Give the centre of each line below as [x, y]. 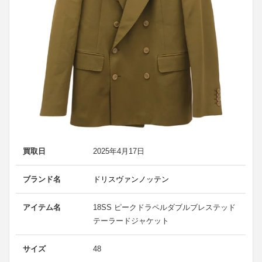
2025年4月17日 [119, 151]
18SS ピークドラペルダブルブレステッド [165, 207]
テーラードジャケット [131, 220]
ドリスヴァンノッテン [131, 179]
